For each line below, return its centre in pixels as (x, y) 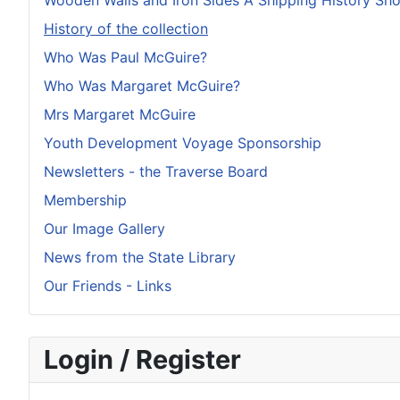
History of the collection (126, 29)
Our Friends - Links (108, 286)
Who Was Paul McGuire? (125, 58)
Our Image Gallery (104, 229)
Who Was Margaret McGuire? (142, 86)
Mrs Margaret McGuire (120, 115)
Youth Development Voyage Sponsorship (183, 143)
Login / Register (142, 360)
